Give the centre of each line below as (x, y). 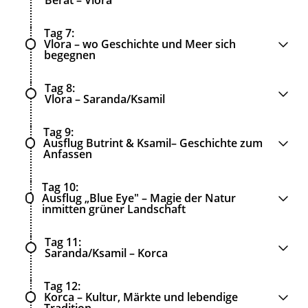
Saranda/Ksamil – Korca (106, 253)
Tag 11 (62, 242)
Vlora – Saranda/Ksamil (105, 99)
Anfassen (68, 154)
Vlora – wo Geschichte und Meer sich (140, 44)
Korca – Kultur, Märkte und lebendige (141, 297)
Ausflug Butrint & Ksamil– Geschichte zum (153, 143)
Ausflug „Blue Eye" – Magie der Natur (139, 198)
